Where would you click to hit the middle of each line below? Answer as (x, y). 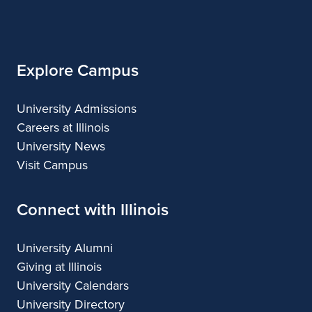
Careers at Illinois (63, 128)
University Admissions (77, 109)
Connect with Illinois (93, 210)
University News (61, 147)
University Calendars (73, 286)
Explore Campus (78, 70)
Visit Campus (52, 165)
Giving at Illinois (59, 267)
